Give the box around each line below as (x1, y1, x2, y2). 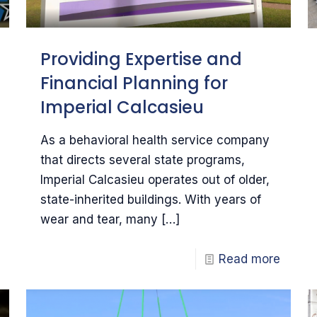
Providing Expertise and (40, 47, 242, 71)
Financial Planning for (40, 71, 228, 96)
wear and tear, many (40, 212, 158, 227)
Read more (219, 252, 281, 267)
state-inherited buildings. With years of (40, 192, 261, 207)
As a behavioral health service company (40, 133, 270, 148)
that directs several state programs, (40, 153, 245, 168)
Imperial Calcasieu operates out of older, (40, 173, 270, 188)
